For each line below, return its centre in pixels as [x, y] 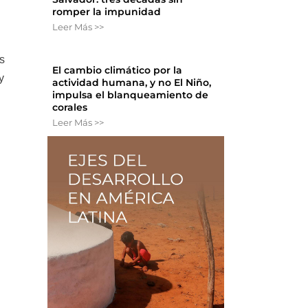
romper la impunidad [107, 11]
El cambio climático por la [118, 70]
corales [70, 107]
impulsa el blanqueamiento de [131, 95]
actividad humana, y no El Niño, [132, 82]
